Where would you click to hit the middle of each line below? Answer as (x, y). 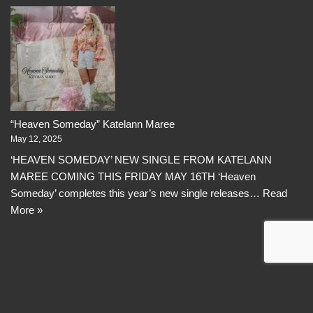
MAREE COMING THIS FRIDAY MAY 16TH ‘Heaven (133, 176)
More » (27, 210)
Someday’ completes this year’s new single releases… (137, 193)
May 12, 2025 (36, 139)
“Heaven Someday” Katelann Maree (93, 124)
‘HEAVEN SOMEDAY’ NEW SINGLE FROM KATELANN (141, 159)
